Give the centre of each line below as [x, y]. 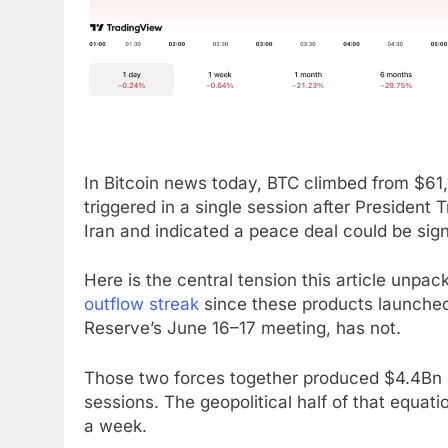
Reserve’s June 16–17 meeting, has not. [242, 328]
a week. [115, 425]
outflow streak [141, 304]
